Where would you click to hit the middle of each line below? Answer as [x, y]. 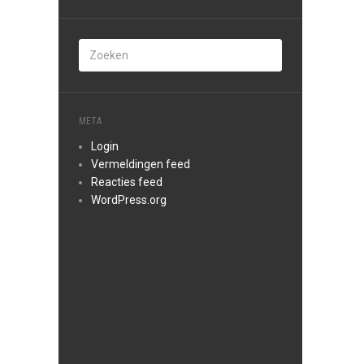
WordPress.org [129, 200]
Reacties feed [127, 182]
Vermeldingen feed [141, 164]
